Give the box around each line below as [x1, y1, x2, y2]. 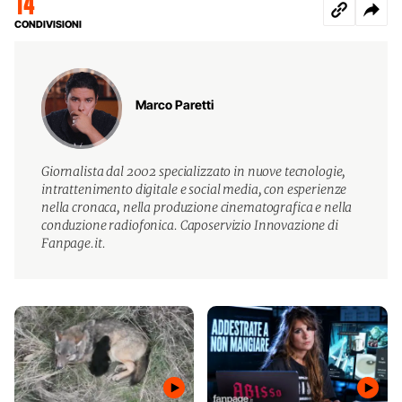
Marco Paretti [135, 96, 214, 112]
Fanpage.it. [41, 234, 106, 251]
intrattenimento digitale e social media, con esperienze [41, 180, 347, 197]
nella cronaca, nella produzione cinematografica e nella [41, 198, 353, 215]
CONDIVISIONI [14, 17, 82, 31]
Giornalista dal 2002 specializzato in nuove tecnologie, [41, 162, 346, 179]
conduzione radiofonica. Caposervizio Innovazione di [41, 216, 338, 233]
